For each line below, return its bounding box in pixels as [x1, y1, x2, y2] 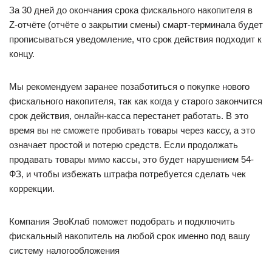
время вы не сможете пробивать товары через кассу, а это [9, 125, 255, 135]
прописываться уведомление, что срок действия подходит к [9, 34, 262, 44]
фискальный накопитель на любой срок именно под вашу [9, 231, 250, 241]
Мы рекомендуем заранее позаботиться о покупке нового [9, 81, 250, 92]
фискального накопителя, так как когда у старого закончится [9, 96, 262, 106]
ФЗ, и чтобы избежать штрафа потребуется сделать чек [9, 169, 246, 179]
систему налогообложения [9, 245, 120, 256]
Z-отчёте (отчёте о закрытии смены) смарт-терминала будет [9, 19, 263, 30]
